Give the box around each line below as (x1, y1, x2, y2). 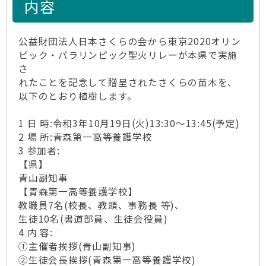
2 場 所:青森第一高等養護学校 (18, 130, 153, 144)
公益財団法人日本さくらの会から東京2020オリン (18, 34, 241, 48)
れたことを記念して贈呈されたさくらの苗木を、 (18, 75, 238, 89)
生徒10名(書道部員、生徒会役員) (18, 212, 168, 226)
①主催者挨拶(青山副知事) (18, 239, 137, 253)
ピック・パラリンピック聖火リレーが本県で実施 (18, 48, 238, 62)
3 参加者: (18, 144, 60, 157)
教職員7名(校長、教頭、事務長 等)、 (18, 198, 185, 212)
